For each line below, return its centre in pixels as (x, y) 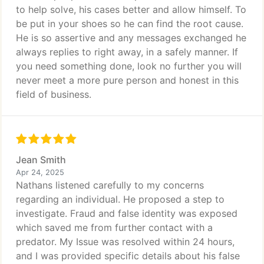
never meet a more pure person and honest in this (127, 80)
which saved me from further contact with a (114, 227)
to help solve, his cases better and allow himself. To (131, 9)
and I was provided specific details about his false (128, 256)
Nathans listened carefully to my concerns (110, 185)
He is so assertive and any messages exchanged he (131, 38)
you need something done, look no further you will (129, 66)
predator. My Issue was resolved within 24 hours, (125, 242)
